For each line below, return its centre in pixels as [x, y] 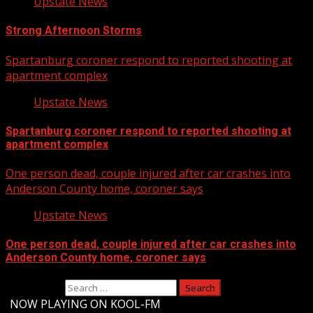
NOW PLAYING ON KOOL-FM [85, 304]
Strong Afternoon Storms [74, 31]
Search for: [34, 287]
